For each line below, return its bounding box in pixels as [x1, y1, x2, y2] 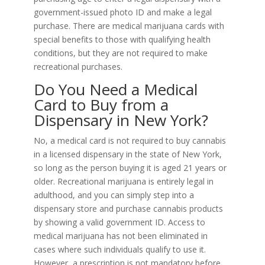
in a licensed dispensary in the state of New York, [33, 148, 222, 160]
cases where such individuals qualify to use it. [33, 244, 206, 256]
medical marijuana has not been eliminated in [33, 230, 208, 242]
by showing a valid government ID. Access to [33, 216, 205, 228]
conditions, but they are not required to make [33, 47, 208, 59]
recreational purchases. [33, 61, 122, 73]
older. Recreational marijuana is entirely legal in [33, 176, 214, 188]
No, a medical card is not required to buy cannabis [33, 135, 226, 147]
